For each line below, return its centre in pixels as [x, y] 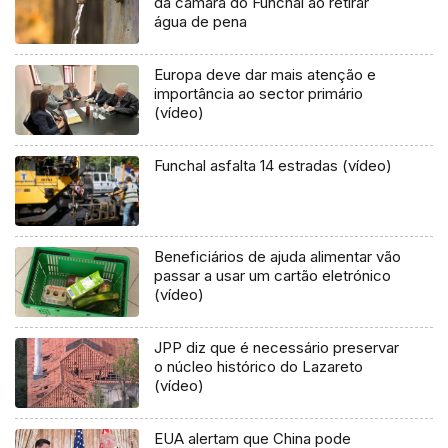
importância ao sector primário [259, 94]
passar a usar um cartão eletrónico [273, 276]
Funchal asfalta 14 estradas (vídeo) [273, 166]
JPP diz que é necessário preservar [277, 348]
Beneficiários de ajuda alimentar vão [278, 257]
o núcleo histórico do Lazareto [259, 367]
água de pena [201, 22]
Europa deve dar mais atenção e [265, 75]
